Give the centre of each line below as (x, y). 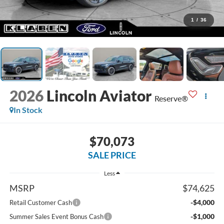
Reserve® (171, 98)
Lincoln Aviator (99, 96)
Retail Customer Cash (40, 202)
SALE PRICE (112, 155)
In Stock (28, 110)
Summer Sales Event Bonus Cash (56, 216)
